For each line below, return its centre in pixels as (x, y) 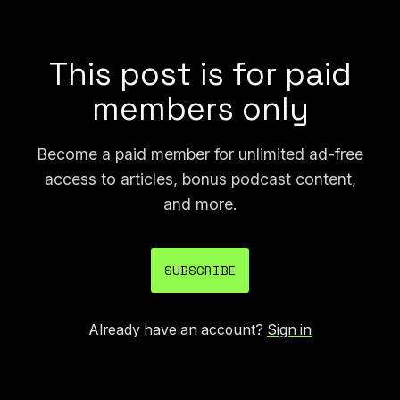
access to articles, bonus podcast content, (200, 179)
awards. (44, 28)
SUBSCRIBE (200, 271)
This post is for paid (200, 74)
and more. (200, 204)
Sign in (289, 329)
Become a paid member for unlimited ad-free (200, 154)
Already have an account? (178, 329)
